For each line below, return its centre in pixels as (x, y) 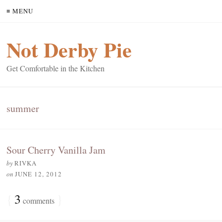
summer (23, 108)
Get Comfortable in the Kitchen (55, 68)
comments (38, 200)
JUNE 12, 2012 (38, 174)
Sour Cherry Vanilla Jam (56, 150)
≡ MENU (20, 11)
